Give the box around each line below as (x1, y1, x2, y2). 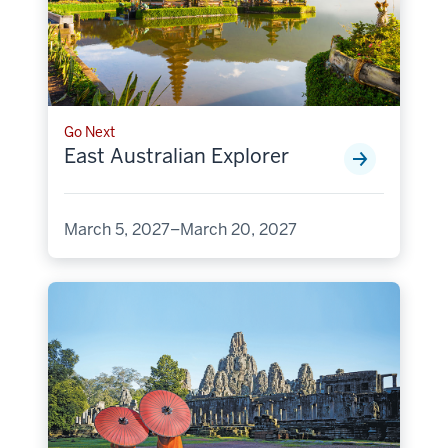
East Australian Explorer (64, 143, 289, 170)
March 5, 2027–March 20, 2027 (64, 219, 297, 241)
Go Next (64, 123, 115, 142)
